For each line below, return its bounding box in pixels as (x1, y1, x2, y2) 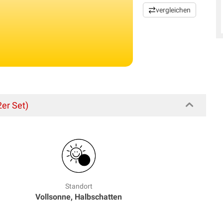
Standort (65, 182, 93, 190)
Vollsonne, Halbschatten (35, 192, 122, 202)
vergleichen (155, 5, 191, 14)
